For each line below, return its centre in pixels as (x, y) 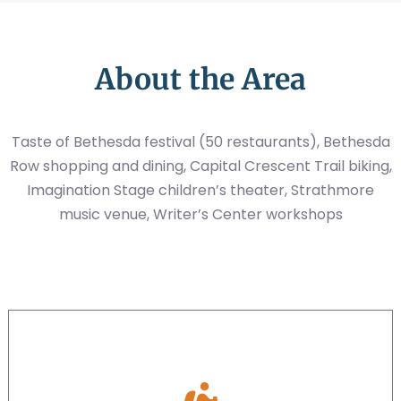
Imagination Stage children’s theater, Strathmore (200, 190)
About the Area (200, 79)
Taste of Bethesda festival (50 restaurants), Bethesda (200, 141)
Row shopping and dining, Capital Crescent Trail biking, (200, 166)
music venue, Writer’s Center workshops (200, 214)
